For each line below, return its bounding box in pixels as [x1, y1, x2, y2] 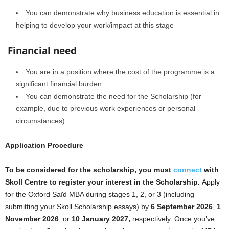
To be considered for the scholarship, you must [5, 166, 173, 174]
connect [173, 166, 202, 174]
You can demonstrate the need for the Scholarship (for [26, 92, 201, 100]
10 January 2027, [72, 215, 130, 223]
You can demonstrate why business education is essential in [26, 9, 219, 17]
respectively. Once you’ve [130, 215, 215, 223]
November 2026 [5, 215, 59, 223]
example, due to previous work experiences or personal [16, 104, 195, 112]
